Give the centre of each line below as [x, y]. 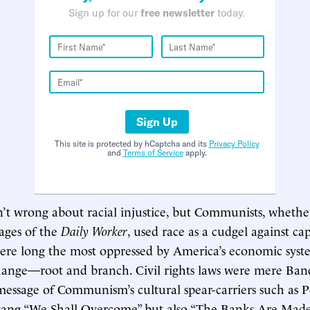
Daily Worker [94, 230]
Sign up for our [104, 13]
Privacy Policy [234, 144]
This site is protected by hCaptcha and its [131, 144]
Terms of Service [153, 153]
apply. [195, 153]
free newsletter [177, 13]
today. [230, 13]
